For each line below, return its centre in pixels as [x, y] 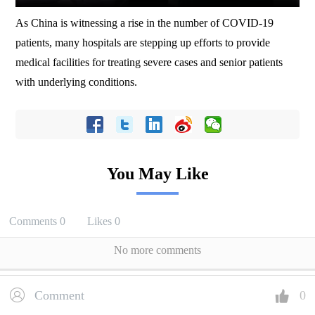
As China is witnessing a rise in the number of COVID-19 [145, 22]
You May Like [157, 173]
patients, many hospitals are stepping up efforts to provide [143, 42]
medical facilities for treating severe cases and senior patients [149, 62]
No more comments [157, 250]
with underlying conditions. [77, 82]
